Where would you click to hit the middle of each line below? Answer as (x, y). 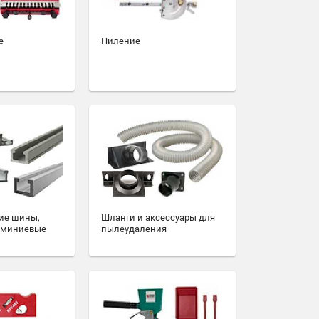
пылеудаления (134, 229)
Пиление (121, 41)
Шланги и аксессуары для (158, 218)
